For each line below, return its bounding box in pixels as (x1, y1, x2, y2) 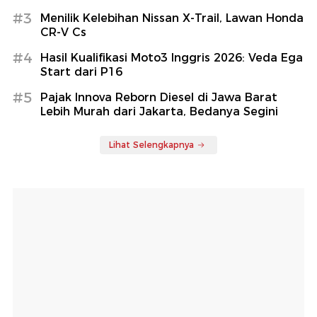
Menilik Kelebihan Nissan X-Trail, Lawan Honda (40, 11, 304, 25)
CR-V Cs (40, 25, 86, 39)
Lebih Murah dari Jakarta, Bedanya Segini (40, 104, 278, 118)
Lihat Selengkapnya (109, 139, 194, 150)
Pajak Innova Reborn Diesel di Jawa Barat (40, 90, 277, 104)
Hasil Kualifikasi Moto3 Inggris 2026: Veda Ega (40, 50, 303, 64)
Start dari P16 (40, 64, 122, 79)
